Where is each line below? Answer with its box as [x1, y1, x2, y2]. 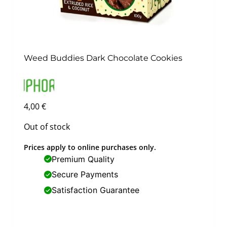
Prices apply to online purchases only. [23, 142, 156, 152]
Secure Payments [51, 169, 118, 180]
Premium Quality [51, 154, 115, 164]
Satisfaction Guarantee [51, 185, 139, 196]
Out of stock [23, 121, 70, 132]
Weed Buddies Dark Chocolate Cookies [23, 53, 182, 63]
